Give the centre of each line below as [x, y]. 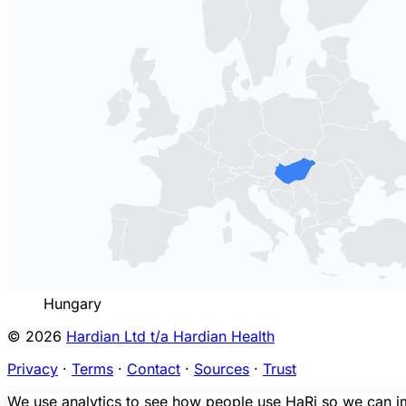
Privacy [33, 368]
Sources [222, 368]
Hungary [72, 303]
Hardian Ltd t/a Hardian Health [170, 336]
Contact [154, 368]
